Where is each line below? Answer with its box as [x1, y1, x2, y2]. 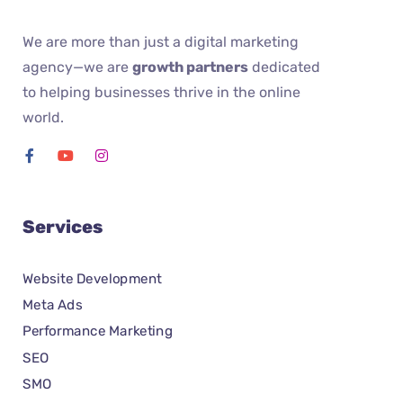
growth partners [132, 58, 248, 76]
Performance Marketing [22, 323, 174, 340]
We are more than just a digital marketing [22, 33, 299, 50]
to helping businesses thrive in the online [22, 84, 300, 101]
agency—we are [22, 58, 132, 76]
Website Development [22, 270, 162, 287]
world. [22, 109, 64, 126]
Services [22, 216, 103, 237]
